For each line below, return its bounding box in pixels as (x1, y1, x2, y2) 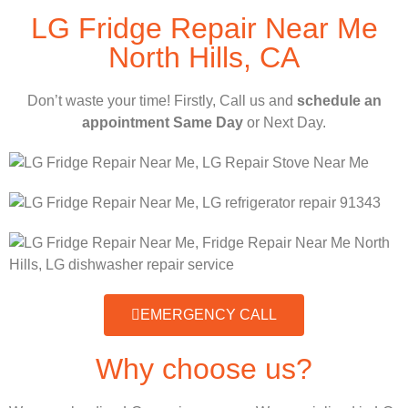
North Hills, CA (108, 41, 300, 75)
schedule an (296, 93, 382, 109)
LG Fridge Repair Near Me (30, 12, 378, 46)
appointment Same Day (82, 115, 243, 131)
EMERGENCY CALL (140, 307, 277, 323)
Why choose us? (96, 352, 312, 386)
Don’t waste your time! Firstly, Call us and (26, 93, 297, 109)
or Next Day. (243, 115, 326, 131)
